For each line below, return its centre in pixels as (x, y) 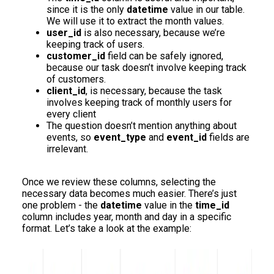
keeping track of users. (95, 44)
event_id (187, 137)
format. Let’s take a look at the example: (107, 228)
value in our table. (208, 9)
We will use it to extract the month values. (135, 21)
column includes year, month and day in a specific (127, 217)
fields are (228, 137)
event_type (120, 137)
